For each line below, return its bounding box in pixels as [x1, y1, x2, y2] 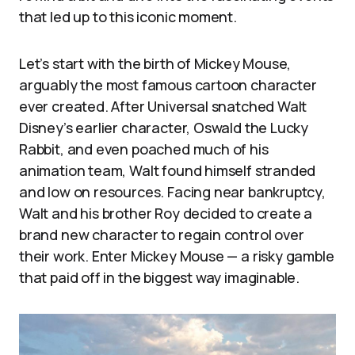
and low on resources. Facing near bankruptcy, [19, 182, 326, 202]
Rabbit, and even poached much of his [19, 139, 269, 159]
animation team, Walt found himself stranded [19, 161, 316, 181]
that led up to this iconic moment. [19, 7, 237, 27]
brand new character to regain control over [19, 225, 304, 245]
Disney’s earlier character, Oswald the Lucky [19, 118, 309, 138]
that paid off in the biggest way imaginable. [19, 268, 300, 288]
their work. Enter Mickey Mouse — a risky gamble [19, 246, 334, 266]
